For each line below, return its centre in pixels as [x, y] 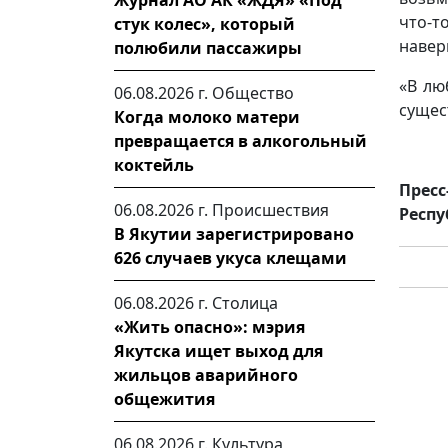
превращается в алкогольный [240, 141]
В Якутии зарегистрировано [234, 234]
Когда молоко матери [207, 117]
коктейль [154, 165]
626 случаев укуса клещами [230, 258]
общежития [164, 399]
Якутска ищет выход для [218, 351]
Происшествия [270, 210]
